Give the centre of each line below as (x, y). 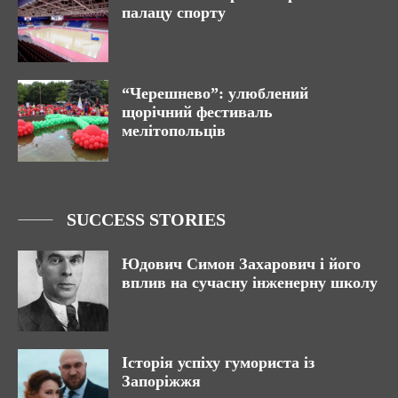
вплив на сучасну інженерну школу (250, 282)
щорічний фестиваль (197, 111)
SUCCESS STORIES (146, 219)
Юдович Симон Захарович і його (241, 263)
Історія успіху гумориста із (218, 363)
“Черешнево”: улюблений (215, 93)
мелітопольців (174, 130)
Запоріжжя (161, 382)
